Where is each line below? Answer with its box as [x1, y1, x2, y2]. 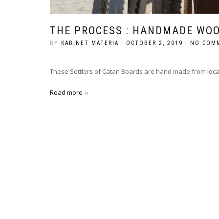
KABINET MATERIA [61, 39, 119, 46]
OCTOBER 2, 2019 [126, 39, 183, 46]
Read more [50, 88, 83, 97]
